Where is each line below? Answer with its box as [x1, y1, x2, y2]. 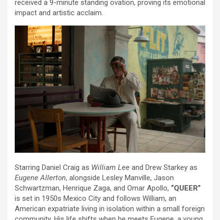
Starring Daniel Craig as [15, 163, 91, 172]
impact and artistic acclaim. [15, 8, 103, 18]
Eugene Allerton [15, 173, 66, 182]
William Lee [91, 163, 130, 172]
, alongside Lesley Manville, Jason [66, 173, 174, 182]
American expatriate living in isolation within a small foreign [15, 204, 205, 213]
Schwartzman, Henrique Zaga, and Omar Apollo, [15, 183, 171, 192]
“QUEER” [171, 183, 201, 192]
